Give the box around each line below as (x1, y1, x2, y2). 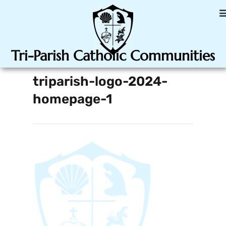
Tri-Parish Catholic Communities (11, 46, 215, 65)
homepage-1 (33, 91, 112, 107)
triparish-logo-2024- (33, 73, 167, 89)
